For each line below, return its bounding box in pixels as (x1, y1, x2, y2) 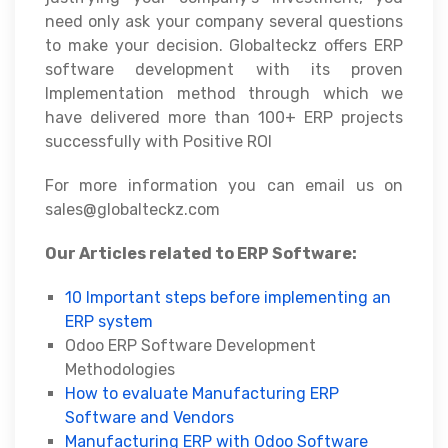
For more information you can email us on (45, 175, 403, 195)
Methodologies (65, 359, 175, 379)
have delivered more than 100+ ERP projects (45, 107, 403, 127)
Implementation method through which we (45, 83, 403, 103)
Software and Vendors (65, 407, 234, 427)
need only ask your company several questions (45, 11, 403, 31)
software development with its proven (45, 59, 403, 79)
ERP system (65, 311, 153, 331)
